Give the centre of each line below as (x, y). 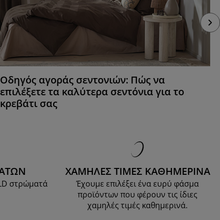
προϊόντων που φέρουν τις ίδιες (137, 195)
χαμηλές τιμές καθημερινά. (137, 206)
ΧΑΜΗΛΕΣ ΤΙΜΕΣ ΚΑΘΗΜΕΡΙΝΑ (137, 171)
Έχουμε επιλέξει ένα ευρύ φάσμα (137, 184)
